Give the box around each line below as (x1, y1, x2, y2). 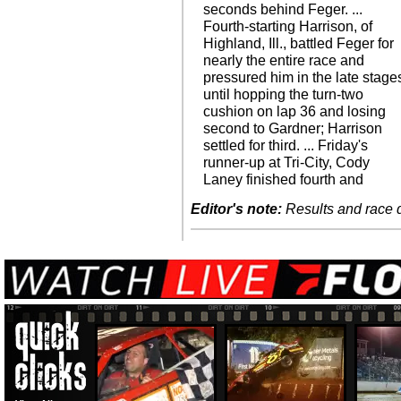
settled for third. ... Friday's (203, 138, 369, 153)
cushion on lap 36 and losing (203, 104, 387, 119)
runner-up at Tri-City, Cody (203, 155, 371, 170)
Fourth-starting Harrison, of (203, 19, 373, 34)
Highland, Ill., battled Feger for (203, 36, 395, 51)
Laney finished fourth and (203, 172, 364, 187)
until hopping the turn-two (203, 87, 364, 102)
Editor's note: (191, 201, 282, 218)
